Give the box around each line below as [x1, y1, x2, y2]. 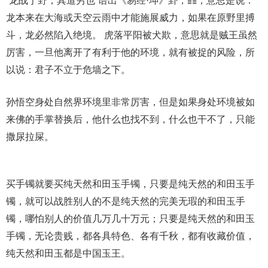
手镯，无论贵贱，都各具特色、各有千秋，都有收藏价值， [6, 231, 255, 242]
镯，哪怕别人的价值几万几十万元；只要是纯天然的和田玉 [6, 214, 255, 224]
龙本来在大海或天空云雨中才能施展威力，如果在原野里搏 [6, 13, 255, 23]
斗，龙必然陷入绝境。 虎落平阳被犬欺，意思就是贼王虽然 [6, 30, 257, 41]
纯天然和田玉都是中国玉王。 [6, 248, 130, 259]
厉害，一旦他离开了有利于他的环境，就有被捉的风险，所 [6, 47, 255, 58]
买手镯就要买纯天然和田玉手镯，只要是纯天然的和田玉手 [6, 179, 255, 190]
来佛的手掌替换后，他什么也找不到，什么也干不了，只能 [6, 114, 255, 125]
